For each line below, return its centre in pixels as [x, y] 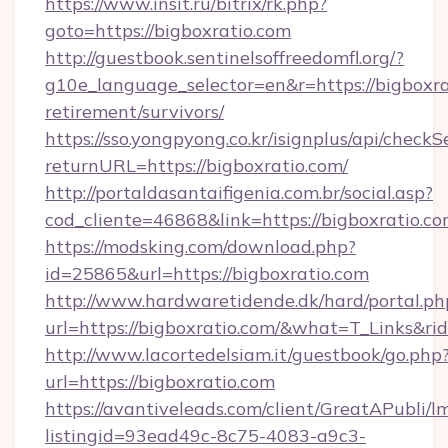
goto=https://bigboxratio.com [168, 30]
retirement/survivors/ [134, 111]
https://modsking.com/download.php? [200, 246]
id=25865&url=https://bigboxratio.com [207, 273]
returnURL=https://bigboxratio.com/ [196, 165]
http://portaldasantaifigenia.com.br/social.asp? [239, 192]
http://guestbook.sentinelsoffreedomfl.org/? [224, 57]
